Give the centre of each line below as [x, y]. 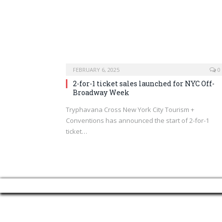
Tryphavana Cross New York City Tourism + [130, 109]
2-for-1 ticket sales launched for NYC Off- [144, 83]
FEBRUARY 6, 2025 [96, 69]
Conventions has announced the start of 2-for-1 [138, 120]
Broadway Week [101, 92]
